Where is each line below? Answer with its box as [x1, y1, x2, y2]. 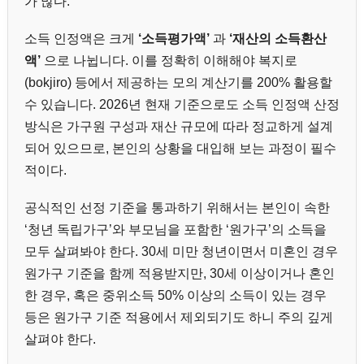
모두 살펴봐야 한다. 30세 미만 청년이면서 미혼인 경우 [24, 244, 338, 258]
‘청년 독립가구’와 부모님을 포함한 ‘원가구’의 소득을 [24, 222, 327, 236]
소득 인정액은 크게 [24, 31, 138, 45]
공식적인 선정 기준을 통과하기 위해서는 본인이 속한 [24, 200, 330, 214]
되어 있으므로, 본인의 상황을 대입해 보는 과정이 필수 [24, 141, 336, 155]
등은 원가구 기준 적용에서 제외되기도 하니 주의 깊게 [24, 310, 333, 324]
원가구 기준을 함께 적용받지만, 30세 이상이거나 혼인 [24, 266, 335, 280]
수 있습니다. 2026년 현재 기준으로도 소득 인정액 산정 [24, 97, 340, 111]
